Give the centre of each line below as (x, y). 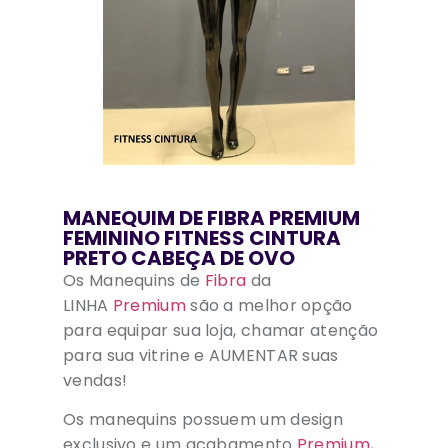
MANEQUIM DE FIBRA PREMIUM (211, 218)
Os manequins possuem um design (203, 420)
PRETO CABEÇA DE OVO (179, 258)
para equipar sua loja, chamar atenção (221, 330)
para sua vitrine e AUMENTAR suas (201, 355)
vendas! (95, 380)
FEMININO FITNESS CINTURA (202, 238)
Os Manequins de (134, 280)
